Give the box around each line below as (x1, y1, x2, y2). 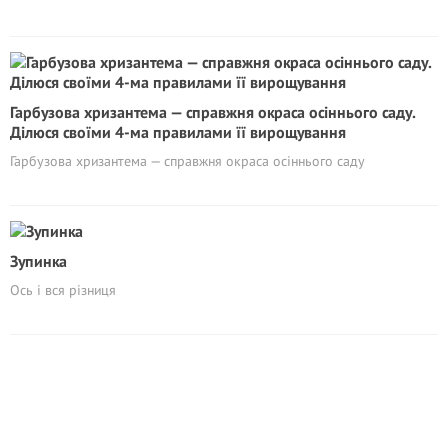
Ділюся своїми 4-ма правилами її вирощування (10, 122, 346, 142)
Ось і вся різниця (10, 281, 116, 299)
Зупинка (10, 251, 67, 271)
